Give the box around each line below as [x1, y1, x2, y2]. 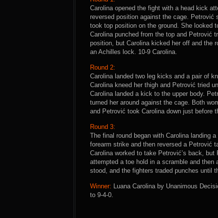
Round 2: [90, 64, 115, 71]
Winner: [90, 182, 111, 190]
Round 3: [90, 123, 115, 130]
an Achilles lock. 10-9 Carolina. [90, 48, 177, 55]
